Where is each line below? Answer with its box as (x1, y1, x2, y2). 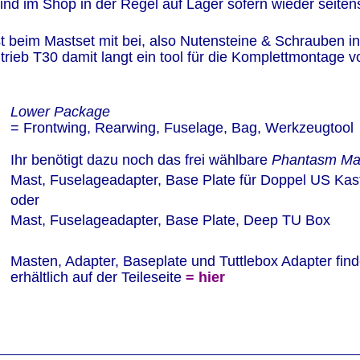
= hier (185, 268, 229, 285)
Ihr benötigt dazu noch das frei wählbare (10, 152, 272, 169)
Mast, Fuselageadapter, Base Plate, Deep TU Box (10, 212, 330, 229)
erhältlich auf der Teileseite (10, 268, 182, 285)
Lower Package (10, 103, 114, 120)
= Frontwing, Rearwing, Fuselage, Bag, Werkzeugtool (10, 119, 358, 136)
